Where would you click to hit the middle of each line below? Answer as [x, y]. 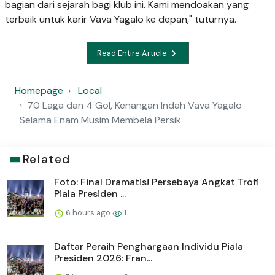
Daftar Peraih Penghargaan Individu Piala [149, 247]
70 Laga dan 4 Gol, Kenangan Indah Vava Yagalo [134, 106]
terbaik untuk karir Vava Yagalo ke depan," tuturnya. [121, 20]
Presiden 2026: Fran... [103, 258]
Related [46, 160]
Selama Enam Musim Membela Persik [100, 120]
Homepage [39, 91]
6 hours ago [88, 213]
